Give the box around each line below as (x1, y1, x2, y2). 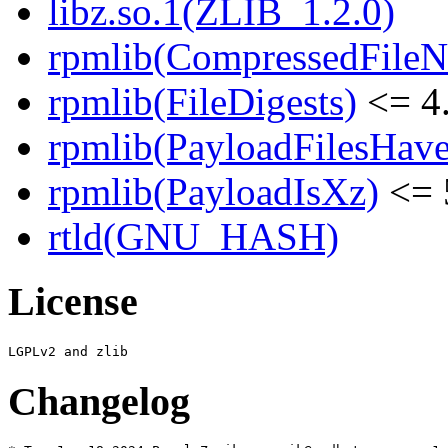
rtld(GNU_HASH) (48, 215, 339, 259)
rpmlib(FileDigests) (48, 80, 357, 124)
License (8, 279, 138, 325)
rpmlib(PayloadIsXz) (48, 170, 379, 214)
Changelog (8, 378, 190, 424)
